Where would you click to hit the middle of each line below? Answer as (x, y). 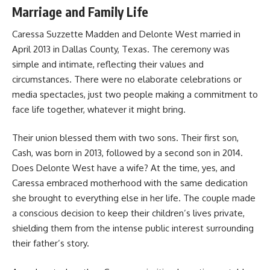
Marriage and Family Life (80, 12)
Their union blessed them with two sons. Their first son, (125, 138)
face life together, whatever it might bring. (99, 109)
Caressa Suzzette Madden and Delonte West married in (126, 34)
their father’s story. (51, 243)
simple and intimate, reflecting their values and (108, 64)
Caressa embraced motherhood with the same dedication (130, 183)
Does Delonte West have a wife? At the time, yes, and (124, 168)
